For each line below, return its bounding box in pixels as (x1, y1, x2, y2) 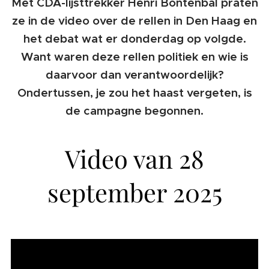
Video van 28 (65, 142, 204, 175)
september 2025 (47, 175, 222, 208)
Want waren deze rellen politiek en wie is (20, 50, 249, 64)
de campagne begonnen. (65, 104, 204, 118)
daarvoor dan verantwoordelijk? (45, 68, 224, 82)
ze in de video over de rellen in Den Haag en (12, 14, 257, 28)
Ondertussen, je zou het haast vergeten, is (17, 86, 252, 100)
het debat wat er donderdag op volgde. (23, 32, 246, 46)
